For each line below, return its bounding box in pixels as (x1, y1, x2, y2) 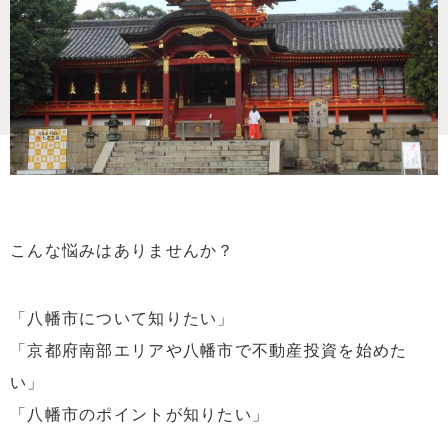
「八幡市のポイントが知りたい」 (10, 406, 270, 424)
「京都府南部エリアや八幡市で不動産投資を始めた (10, 342, 408, 360)
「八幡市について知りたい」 (10, 310, 235, 328)
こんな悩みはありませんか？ (10, 241, 235, 259)
